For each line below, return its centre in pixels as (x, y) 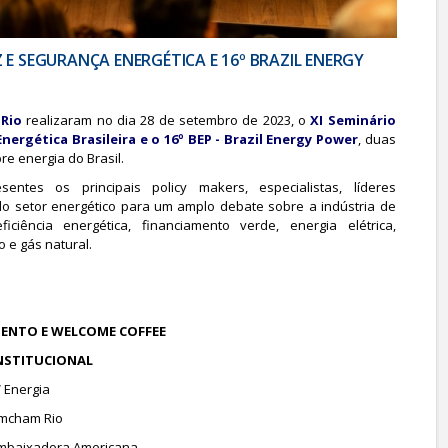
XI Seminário (353, 120)
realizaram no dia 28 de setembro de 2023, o (166, 120)
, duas (376, 139)
